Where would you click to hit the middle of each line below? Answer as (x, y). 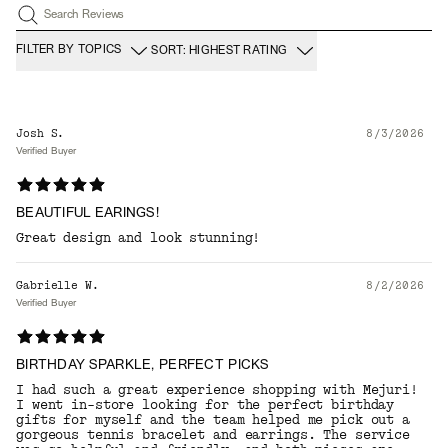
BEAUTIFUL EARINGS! (88, 213)
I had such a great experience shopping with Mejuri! (217, 389)
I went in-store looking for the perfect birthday (205, 404)
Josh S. (40, 133)
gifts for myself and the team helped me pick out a (213, 419)
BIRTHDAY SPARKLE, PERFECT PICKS (143, 365)
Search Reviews (84, 14)
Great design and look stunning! (138, 237)
